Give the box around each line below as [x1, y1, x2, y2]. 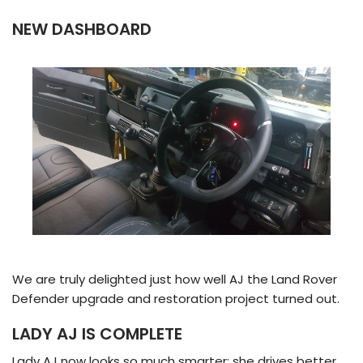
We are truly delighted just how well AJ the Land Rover [12, 270, 337, 288]
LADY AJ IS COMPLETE [12, 322, 182, 345]
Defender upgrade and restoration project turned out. [12, 289, 340, 307]
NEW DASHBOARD [12, 17, 152, 41]
